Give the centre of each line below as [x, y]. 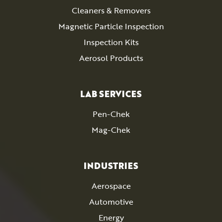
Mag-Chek [111, 130]
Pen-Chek [111, 114]
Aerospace [111, 186]
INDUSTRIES [111, 166]
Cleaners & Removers [111, 10]
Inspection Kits [111, 42]
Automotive [111, 202]
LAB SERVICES [111, 94]
